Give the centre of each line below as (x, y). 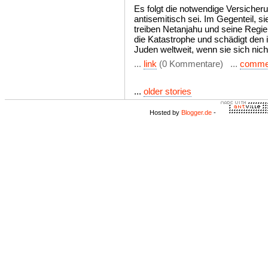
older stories (167, 91)
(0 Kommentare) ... (198, 64)
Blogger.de (197, 112)
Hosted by (165, 112)
